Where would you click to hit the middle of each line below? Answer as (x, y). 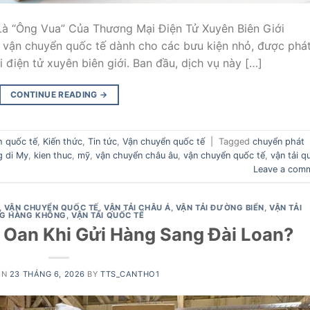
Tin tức (102, 141)
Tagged (236, 141)
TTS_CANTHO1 (130, 274)
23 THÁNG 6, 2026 (47, 274)
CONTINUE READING (55, 94)
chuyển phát (279, 141)
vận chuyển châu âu (137, 155)
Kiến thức (63, 141)
